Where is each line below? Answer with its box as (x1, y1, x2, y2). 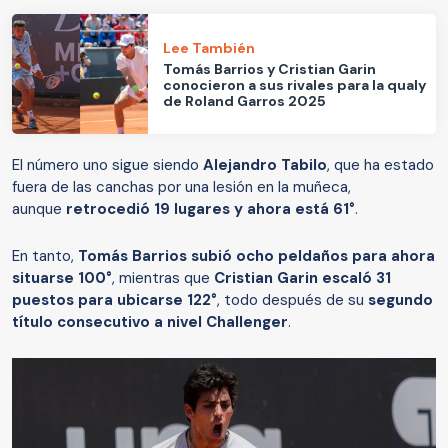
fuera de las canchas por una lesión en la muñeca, (12, 177, 351, 198)
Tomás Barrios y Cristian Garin (163, 59, 377, 78)
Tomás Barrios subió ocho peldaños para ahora (78, 246, 435, 267)
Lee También (163, 38, 256, 57)
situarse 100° (12, 268, 112, 289)
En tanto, (12, 246, 78, 267)
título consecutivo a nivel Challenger (12, 312, 288, 333)
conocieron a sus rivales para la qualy (163, 75, 427, 94)
